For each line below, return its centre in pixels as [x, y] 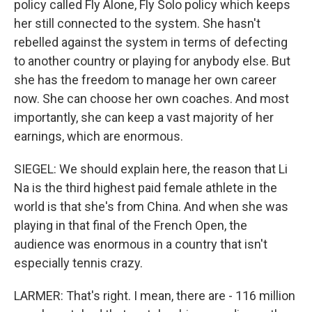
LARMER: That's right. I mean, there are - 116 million [155, 296]
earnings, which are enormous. [99, 136]
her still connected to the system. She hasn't [137, 23]
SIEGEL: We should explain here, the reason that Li [151, 169]
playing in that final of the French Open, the [131, 225]
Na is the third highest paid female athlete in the [146, 188]
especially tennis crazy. [78, 263]
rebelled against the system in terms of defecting [151, 42]
